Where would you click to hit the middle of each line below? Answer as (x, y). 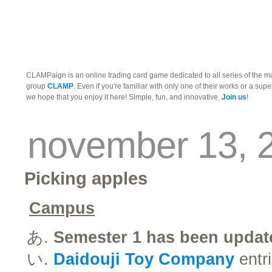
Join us (234, 97)
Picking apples (86, 178)
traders (58, 17)
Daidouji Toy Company (144, 259)
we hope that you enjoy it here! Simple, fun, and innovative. (124, 97)
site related (75, 53)
